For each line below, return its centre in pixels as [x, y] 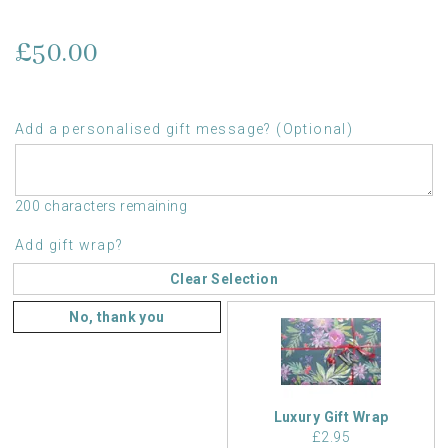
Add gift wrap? [69, 244]
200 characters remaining [101, 205]
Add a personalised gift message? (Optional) [184, 128]
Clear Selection [224, 278]
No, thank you [117, 316]
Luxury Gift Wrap [331, 416]
